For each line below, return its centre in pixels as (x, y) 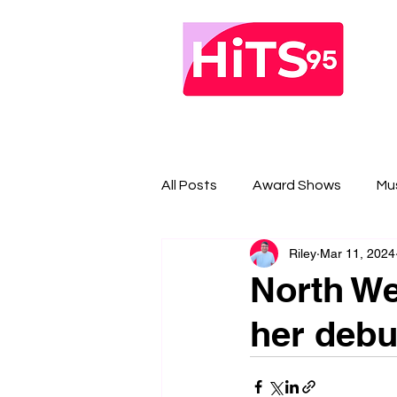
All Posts (189, 185)
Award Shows (297, 185)
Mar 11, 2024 (358, 253)
